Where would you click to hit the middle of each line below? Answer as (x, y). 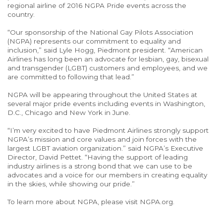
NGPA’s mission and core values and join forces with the (102, 139)
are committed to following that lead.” (71, 77)
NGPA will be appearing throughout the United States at (102, 95)
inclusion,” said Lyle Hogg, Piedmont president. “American (105, 50)
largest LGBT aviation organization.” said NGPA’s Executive (105, 148)
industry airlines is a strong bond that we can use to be (100, 166)
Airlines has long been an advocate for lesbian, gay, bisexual (108, 59)
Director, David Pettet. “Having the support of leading (98, 157)
